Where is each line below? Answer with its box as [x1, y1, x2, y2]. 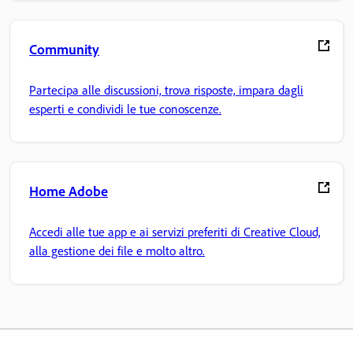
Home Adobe [29, 181, 108, 199]
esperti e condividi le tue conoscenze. [29, 101, 221, 117]
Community [29, 39, 99, 58]
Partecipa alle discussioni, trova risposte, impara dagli [29, 82, 303, 98]
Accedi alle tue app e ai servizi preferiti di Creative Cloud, [29, 224, 321, 240]
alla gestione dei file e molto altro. [29, 243, 205, 259]
